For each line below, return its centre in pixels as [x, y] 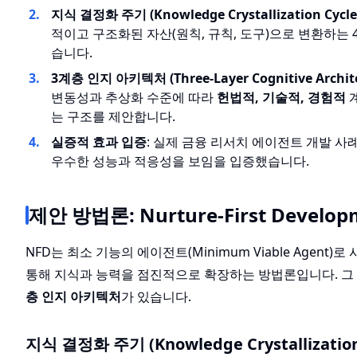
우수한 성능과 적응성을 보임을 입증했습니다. [180, 161]
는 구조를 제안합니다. [113, 116]
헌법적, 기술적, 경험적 [281, 97]
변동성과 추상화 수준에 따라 [134, 97]
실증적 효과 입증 [99, 142]
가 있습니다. [156, 296]
